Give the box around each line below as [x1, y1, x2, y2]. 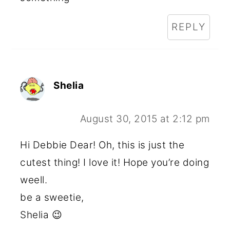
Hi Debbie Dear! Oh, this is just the [20, 139, 185, 151]
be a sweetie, [20, 191, 84, 203]
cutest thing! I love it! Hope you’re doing [20, 156, 209, 168]
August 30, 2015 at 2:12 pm [80, 112, 210, 125]
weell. [20, 174, 48, 186]
